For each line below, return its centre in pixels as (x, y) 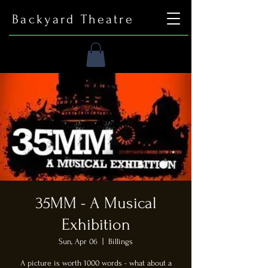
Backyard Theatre (73, 19)
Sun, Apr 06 (78, 241)
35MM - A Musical (96, 203)
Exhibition (96, 224)
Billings (121, 241)
